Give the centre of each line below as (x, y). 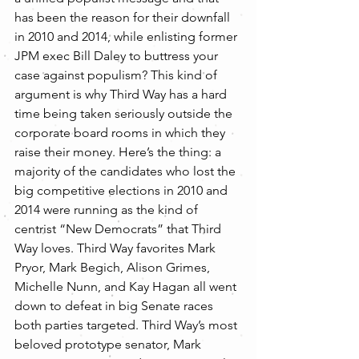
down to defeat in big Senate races (115, 306)
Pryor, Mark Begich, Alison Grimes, (114, 267)
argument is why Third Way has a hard (122, 94)
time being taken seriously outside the (125, 113)
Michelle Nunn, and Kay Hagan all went (127, 286)
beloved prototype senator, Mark (109, 344)
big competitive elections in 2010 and (123, 190)
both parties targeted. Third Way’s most (127, 325)
